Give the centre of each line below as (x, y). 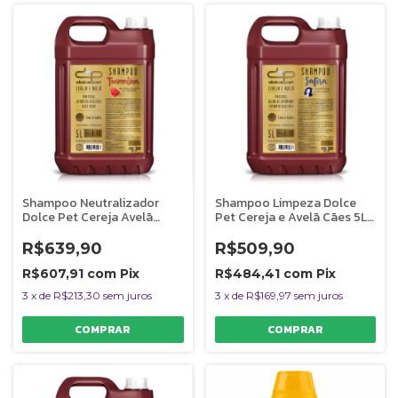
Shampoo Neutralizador (91, 203)
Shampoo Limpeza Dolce (285, 203)
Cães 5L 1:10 (55, 231)
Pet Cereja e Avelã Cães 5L (291, 217)
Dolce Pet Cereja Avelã (88, 217)
